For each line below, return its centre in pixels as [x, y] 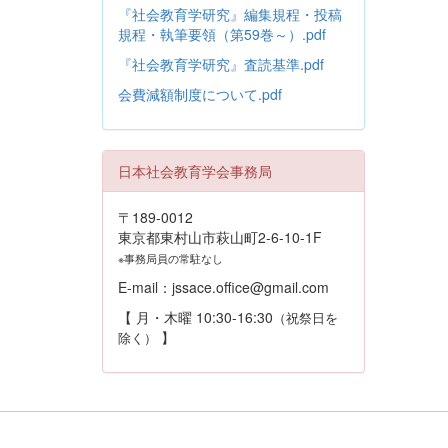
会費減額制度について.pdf [200, 93]
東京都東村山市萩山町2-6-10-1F [220, 236]
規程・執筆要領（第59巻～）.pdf [222, 33]
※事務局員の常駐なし [170, 258]
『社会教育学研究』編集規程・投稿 [230, 13]
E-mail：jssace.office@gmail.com [225, 286]
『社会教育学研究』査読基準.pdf [221, 63]
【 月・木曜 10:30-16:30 [195, 316]
